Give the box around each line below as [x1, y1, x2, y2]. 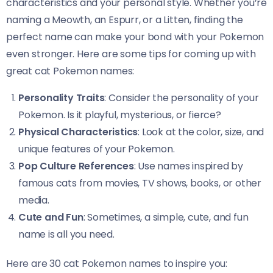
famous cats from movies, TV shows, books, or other [18, 176, 261, 190]
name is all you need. [18, 227, 115, 241]
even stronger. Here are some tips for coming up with [6, 47, 256, 61]
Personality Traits [18, 91, 105, 105]
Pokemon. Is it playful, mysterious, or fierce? [18, 108, 221, 122]
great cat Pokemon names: [6, 64, 135, 78]
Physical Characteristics [18, 125, 138, 139]
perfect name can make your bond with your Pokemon [6, 30, 264, 44]
